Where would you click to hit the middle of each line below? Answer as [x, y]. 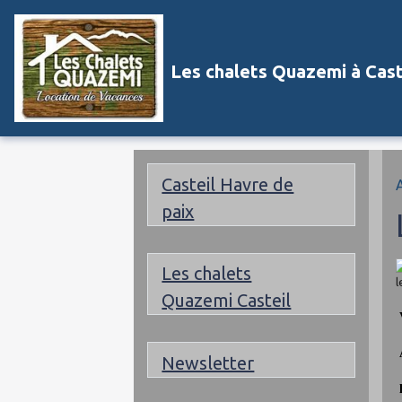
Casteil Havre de [228, 184]
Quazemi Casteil [227, 300]
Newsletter [208, 363]
